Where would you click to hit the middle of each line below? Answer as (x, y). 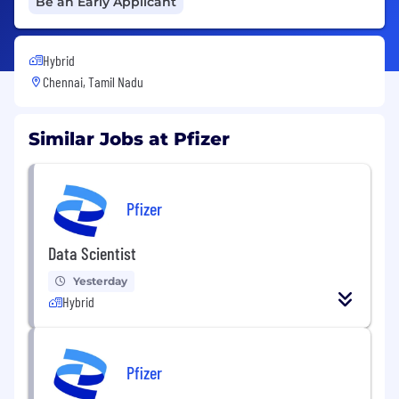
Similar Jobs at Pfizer (129, 138)
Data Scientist (92, 252)
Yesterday (100, 281)
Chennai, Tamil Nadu (93, 81)
